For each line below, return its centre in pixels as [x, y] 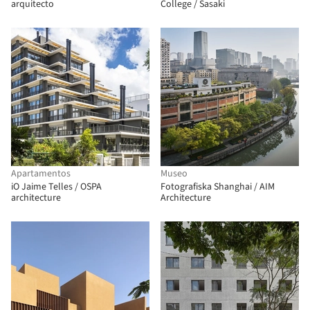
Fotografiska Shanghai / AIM [218, 187]
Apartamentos [41, 174]
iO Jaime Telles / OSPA [56, 187]
